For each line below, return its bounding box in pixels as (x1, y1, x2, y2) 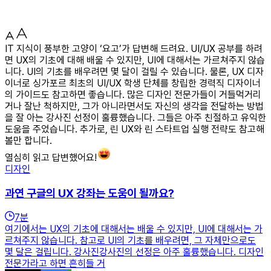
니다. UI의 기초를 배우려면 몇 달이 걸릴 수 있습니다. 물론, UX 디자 (5, 65, 264, 77)
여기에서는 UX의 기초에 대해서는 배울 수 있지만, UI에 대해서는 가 (5, 223, 263, 235)
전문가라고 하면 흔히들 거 (5, 258, 105, 270)
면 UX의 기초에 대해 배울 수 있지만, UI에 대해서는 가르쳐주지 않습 (5, 54, 265, 66)
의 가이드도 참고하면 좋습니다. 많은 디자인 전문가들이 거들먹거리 (5, 88, 261, 100)
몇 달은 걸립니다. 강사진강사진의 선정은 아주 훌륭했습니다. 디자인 (5, 246, 264, 258)
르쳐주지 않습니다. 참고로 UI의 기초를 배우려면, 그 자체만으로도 (5, 235, 256, 247)
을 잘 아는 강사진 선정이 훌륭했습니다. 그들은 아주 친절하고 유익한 (5, 111, 266, 123)
